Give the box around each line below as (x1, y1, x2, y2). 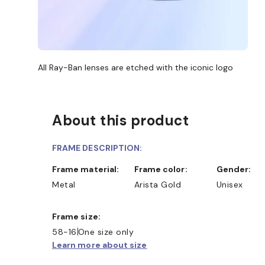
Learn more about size (52, 239, 147, 250)
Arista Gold (134, 179, 182, 190)
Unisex (216, 179, 243, 190)
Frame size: (57, 211, 101, 222)
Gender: (222, 163, 251, 174)
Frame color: (138, 163, 188, 174)
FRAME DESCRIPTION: (52, 142, 143, 153)
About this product (52, 111, 189, 130)
